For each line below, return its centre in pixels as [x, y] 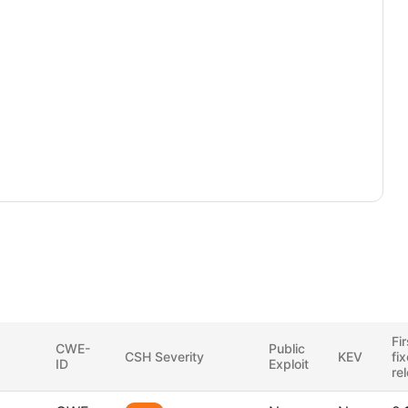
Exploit [289, 364]
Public [287, 348]
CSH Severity [164, 357]
